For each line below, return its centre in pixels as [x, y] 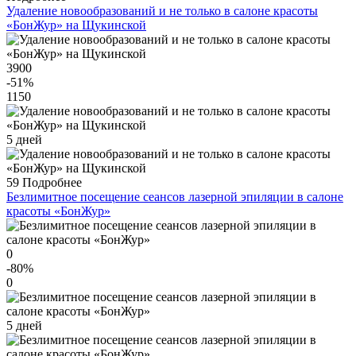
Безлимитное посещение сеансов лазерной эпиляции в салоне [175, 197]
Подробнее [52, 183]
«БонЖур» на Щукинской [76, 25]
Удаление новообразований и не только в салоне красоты [162, 11]
